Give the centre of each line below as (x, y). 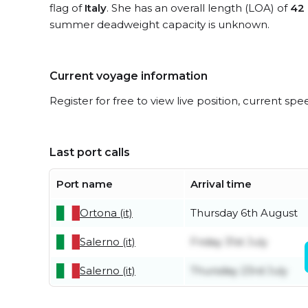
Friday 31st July (229, 242)
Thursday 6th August (244, 213)
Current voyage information (129, 76)
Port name (85, 184)
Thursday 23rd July (239, 271)
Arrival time (221, 184)
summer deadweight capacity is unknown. (159, 24)
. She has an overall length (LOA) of (198, 8)
